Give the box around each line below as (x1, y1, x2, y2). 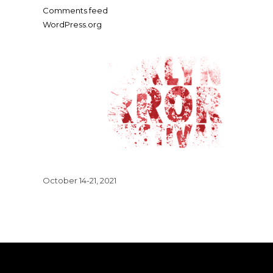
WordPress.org (43, 19, 102, 29)
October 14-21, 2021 (43, 175, 116, 185)
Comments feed (43, 5, 108, 15)
